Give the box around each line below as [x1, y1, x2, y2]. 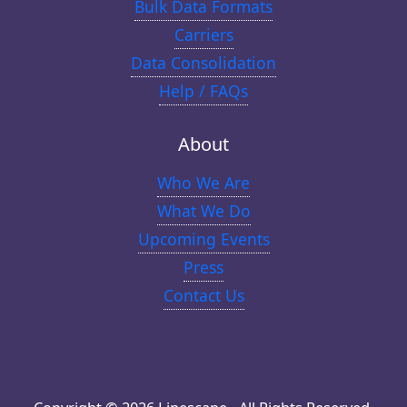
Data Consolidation [131, 51, 276, 74]
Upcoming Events [137, 228, 270, 250]
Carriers [174, 23, 233, 45]
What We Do [156, 200, 251, 222]
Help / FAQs [159, 79, 248, 102]
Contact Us [163, 284, 244, 306]
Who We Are [157, 172, 250, 194]
